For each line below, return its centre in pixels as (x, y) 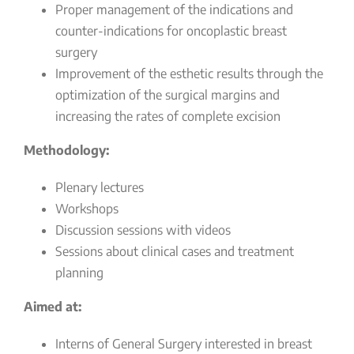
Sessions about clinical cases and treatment (175, 251)
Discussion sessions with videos (143, 230)
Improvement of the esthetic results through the (189, 73)
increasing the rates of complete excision (168, 116)
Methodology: (66, 150)
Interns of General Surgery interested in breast (184, 344)
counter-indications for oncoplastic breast (171, 31)
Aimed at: (53, 307)
